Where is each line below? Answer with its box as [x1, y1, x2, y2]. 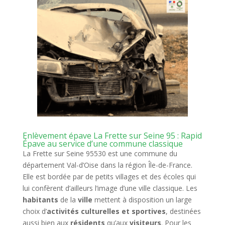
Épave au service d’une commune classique [22, 138, 183, 149]
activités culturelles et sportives [46, 206, 166, 216]
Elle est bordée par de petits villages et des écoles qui [22, 172, 196, 181]
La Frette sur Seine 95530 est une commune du [22, 149, 177, 158]
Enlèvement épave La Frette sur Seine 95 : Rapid [22, 130, 202, 141]
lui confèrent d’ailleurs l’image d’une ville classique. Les [22, 183, 197, 193]
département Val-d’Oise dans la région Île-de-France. [22, 160, 192, 170]
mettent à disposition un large [92, 195, 192, 204]
